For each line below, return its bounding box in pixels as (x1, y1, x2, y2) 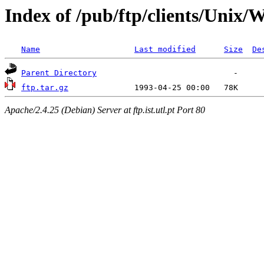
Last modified (134, 45, 196, 54)
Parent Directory (21, 68, 97, 78)
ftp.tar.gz (21, 83, 68, 93)
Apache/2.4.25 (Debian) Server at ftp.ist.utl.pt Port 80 (5, 104, 205, 115)
